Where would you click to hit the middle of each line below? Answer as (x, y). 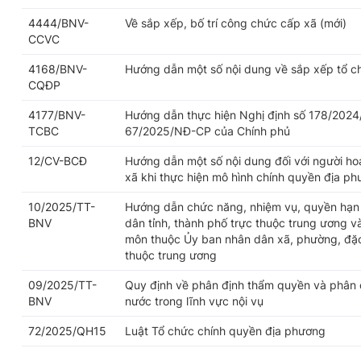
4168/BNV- (58, 69)
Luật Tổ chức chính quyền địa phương (225, 331)
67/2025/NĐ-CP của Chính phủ (207, 131)
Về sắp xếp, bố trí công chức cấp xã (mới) (236, 23)
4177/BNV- (57, 115)
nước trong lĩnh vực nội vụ (194, 301)
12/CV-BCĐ (58, 161)
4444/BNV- (58, 23)
